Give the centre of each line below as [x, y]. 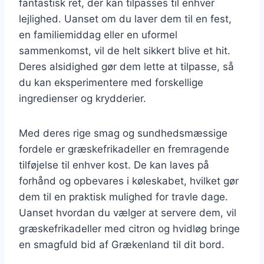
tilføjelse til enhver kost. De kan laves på [114, 165]
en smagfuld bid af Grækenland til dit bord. [122, 244]
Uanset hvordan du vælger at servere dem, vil [128, 212]
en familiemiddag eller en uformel [98, 34]
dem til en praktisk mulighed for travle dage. [123, 197]
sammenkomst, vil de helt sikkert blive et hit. [125, 50]
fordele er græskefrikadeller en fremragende [124, 149]
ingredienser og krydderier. [82, 98]
